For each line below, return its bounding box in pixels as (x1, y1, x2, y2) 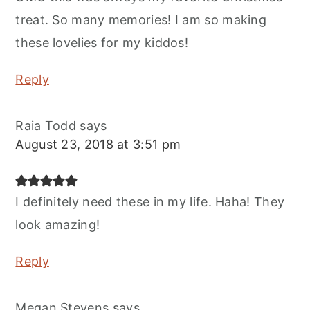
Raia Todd (15, 118, 77, 134)
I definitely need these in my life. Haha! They (15, 194, 285, 210)
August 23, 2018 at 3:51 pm (15, 137, 181, 152)
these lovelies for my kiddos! (15, 35, 189, 51)
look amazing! (15, 217, 100, 232)
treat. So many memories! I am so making (15, 12, 267, 28)
